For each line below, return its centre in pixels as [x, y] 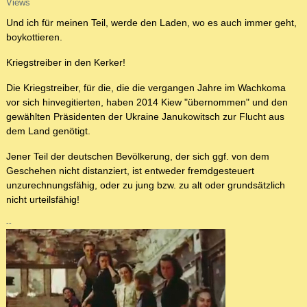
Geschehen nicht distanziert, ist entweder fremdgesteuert [130, 171]
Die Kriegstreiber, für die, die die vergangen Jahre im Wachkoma [146, 88]
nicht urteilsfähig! [43, 200]
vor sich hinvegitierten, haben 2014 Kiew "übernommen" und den [147, 102]
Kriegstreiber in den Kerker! [66, 63]
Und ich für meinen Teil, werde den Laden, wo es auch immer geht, [151, 23]
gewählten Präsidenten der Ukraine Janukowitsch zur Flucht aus [145, 117]
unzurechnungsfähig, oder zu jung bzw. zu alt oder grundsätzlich [146, 185]
